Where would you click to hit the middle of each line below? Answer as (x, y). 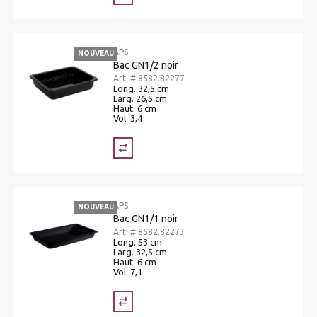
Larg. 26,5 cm (140, 98)
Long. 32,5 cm (141, 88)
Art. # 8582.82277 (149, 78)
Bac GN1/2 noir (146, 65)
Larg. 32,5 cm (140, 252)
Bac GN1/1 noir (146, 218)
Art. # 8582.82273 (149, 231)
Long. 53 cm (138, 242)
